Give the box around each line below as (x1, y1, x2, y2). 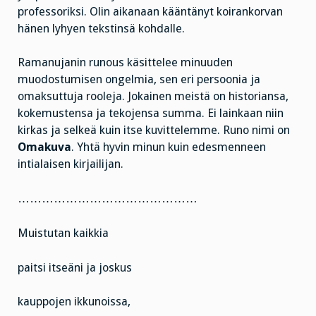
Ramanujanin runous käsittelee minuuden (18, 56, 233, 70)
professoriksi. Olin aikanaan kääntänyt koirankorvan (18, 4, 283, 18)
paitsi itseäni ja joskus (18, 260, 132, 274)
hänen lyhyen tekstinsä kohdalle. (18, 21, 185, 35)
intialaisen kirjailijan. (18, 157, 123, 171)
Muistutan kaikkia (18, 226, 109, 240)
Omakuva (18, 140, 71, 154)
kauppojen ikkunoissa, (18, 295, 130, 309)
